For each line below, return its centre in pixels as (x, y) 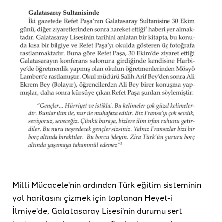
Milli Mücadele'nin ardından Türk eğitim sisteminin (107, 184)
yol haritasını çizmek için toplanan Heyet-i (93, 197)
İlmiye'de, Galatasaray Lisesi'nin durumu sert (97, 210)
